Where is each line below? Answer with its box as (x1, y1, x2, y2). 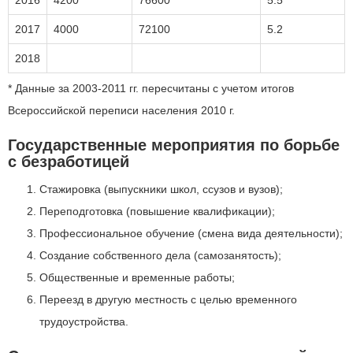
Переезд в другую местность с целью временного (39, 293, 297, 306)
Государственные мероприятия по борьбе (8, 136, 340, 154)
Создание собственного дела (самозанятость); (39, 249, 281, 262)
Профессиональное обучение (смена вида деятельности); (39, 227, 343, 240)
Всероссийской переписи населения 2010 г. (8, 104, 235, 117)
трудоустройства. (39, 315, 128, 328)
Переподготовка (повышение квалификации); (39, 205, 275, 217)
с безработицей (8, 153, 129, 170)
